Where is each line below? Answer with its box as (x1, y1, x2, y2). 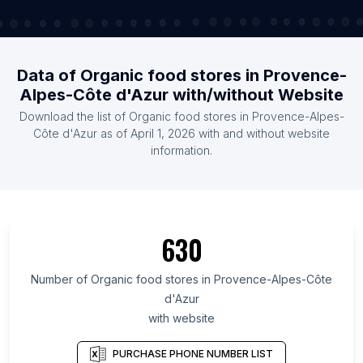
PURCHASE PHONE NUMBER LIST (113, 347, 273, 360)
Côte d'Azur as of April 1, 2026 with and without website (33, 126, 330, 141)
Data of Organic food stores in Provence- (16, 66, 347, 86)
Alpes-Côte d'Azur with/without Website (19, 85, 344, 105)
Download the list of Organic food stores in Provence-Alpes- (19, 109, 344, 124)
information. (151, 143, 212, 158)
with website (148, 311, 215, 326)
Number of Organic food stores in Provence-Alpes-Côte (31, 272, 332, 287)
